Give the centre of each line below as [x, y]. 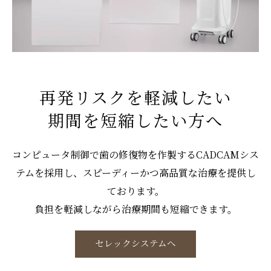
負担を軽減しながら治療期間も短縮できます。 [135, 209]
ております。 [135, 191]
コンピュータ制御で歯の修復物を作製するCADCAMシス [135, 155]
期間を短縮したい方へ [135, 122]
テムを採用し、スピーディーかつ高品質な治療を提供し [135, 173]
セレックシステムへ [135, 244]
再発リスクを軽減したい [135, 99]
